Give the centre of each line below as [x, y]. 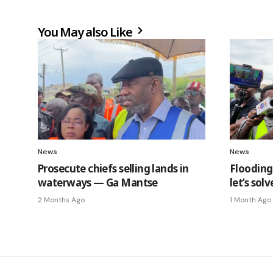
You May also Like [86, 32]
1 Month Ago [250, 200]
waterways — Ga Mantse [98, 182]
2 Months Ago [61, 200]
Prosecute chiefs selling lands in [113, 168]
